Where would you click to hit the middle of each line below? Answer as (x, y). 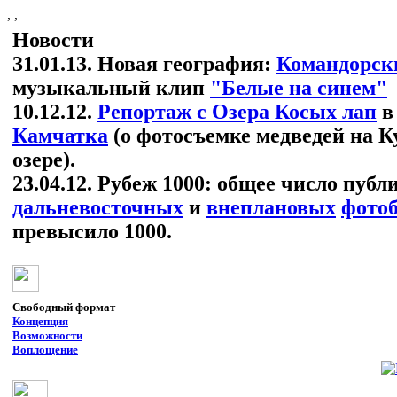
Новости (53, 40)
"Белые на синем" (299, 88)
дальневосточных (98, 207)
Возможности (47, 335)
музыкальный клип (111, 88)
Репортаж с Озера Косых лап (237, 112)
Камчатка (60, 136)
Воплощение (45, 350)
